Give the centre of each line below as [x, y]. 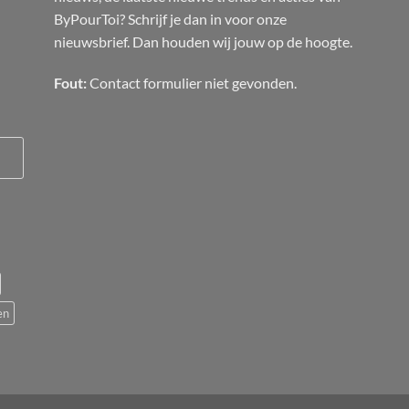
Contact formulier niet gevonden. [192, 83]
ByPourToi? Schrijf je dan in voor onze [170, 18]
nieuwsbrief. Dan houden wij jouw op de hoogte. [203, 41]
